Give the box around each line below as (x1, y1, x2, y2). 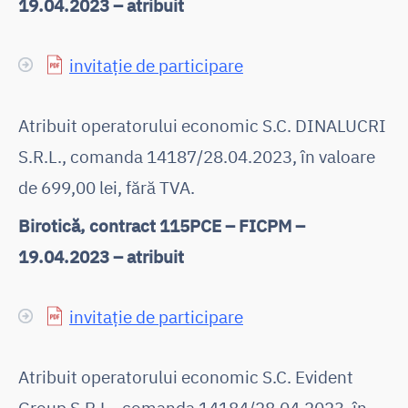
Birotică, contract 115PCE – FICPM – (18, 213, 305, 237)
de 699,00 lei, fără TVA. (18, 175, 195, 199)
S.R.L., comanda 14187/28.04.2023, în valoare (18, 144, 375, 168)
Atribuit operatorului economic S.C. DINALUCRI (18, 113, 386, 137)
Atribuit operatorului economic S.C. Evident (18, 364, 353, 388)
